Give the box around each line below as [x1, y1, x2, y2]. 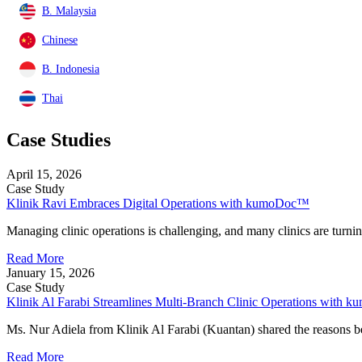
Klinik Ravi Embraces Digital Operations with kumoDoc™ [6, 196, 309, 210]
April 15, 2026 [6, 166, 82, 181]
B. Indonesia [42, 63, 99, 75]
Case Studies [6, 128, 111, 150]
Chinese [42, 34, 78, 46]
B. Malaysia [42, 5, 96, 17]
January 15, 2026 [6, 265, 95, 280]
